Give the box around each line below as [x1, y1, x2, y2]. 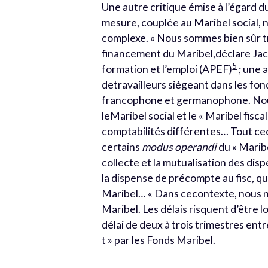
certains [102, 141, 142, 153]
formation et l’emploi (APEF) [102, 63, 233, 75]
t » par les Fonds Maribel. [102, 234, 216, 246]
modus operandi [142, 141, 217, 153]
